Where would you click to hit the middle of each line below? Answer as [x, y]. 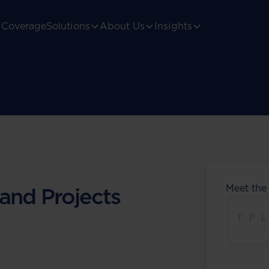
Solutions [68, 26]
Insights [173, 26]
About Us [122, 26]
